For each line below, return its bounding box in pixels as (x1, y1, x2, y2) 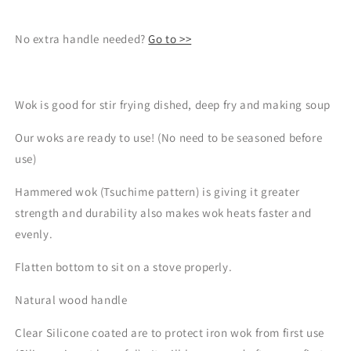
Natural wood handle (15, 292, 128, 308)
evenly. (15, 226, 53, 242)
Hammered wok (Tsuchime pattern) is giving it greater (15, 184, 300, 200)
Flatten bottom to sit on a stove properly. (15, 259, 233, 275)
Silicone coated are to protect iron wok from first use (45, 325, 325, 341)
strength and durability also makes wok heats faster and (15, 205, 313, 221)
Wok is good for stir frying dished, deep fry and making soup (15, 97, 334, 113)
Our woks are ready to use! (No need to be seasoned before (15, 130, 323, 146)
